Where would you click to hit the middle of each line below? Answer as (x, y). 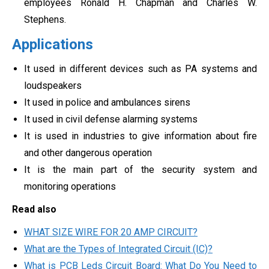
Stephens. (45, 20)
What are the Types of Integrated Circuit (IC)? (118, 249)
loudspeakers (53, 86)
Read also (34, 210)
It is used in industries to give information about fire (141, 136)
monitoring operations (70, 187)
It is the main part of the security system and (141, 170)
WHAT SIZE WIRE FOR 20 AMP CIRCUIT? (111, 232)
